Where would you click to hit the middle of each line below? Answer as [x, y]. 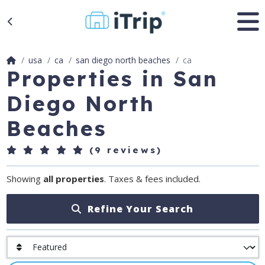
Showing [25, 179]
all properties [73, 179]
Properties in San [112, 79]
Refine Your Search [138, 209]
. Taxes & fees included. [152, 179]
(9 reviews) [123, 150]
